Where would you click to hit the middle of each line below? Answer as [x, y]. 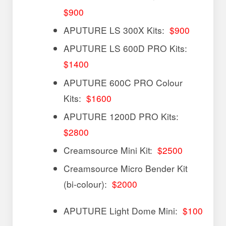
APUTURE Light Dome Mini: [123, 210]
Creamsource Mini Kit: [111, 150]
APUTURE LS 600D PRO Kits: [127, 48]
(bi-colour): [88, 184]
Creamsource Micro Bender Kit [126, 168]
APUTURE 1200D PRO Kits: [123, 116]
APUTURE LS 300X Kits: [117, 30]
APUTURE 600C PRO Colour [123, 82]
